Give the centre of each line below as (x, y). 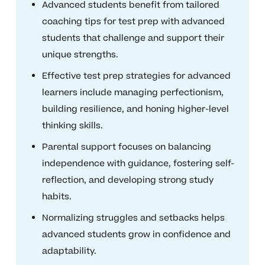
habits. (56, 197)
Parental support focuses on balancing (126, 147)
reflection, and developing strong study (127, 180)
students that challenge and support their (133, 38)
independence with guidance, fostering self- (138, 164)
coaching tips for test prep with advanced (133, 22)
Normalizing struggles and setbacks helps (133, 218)
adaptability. (69, 251)
